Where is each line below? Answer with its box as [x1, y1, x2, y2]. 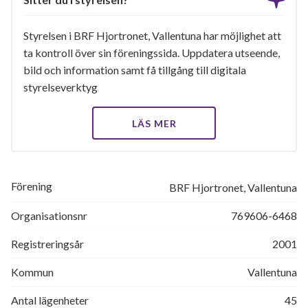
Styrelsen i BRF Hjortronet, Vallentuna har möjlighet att [23, 29, 281, 42]
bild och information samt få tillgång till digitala [23, 63, 246, 76]
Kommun [11, 265, 54, 278]
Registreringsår [11, 237, 84, 250]
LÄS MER [131, 118, 177, 129]
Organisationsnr [11, 209, 87, 222]
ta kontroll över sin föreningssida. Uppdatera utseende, [23, 46, 280, 59]
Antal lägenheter [11, 294, 89, 307]
